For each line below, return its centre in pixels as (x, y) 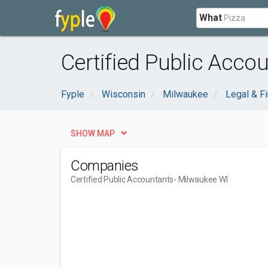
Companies (105, 166)
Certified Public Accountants (122, 179)
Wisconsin (124, 94)
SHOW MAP (93, 133)
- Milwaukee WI (201, 179)
